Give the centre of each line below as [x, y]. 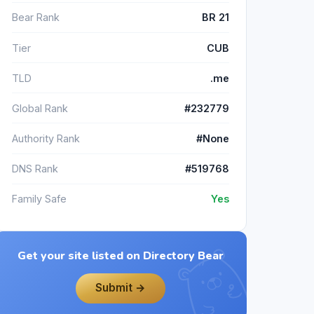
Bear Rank [36, 18]
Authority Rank [46, 139]
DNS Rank [35, 169]
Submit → [121, 288]
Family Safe [39, 199]
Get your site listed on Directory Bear [121, 256]
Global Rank [40, 108]
